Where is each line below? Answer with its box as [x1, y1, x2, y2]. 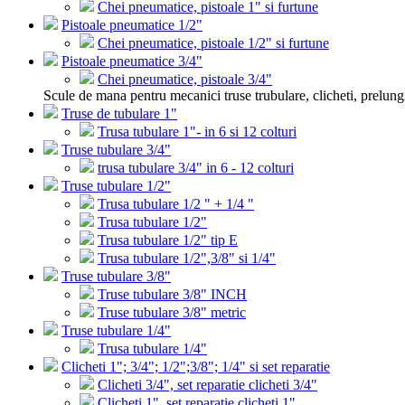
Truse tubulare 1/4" [61, 323, 171, 338]
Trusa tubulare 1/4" [98, 341, 207, 356]
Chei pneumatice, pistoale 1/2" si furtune [98, 35, 329, 51]
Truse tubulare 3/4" [61, 142, 171, 157]
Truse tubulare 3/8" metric [98, 305, 246, 320]
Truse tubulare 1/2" [61, 178, 171, 193]
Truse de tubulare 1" [61, 106, 177, 121]
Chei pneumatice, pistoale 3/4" [98, 71, 272, 87]
